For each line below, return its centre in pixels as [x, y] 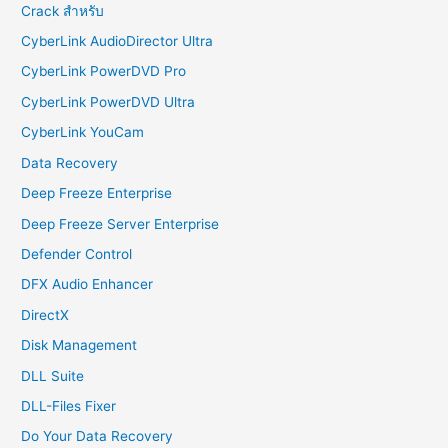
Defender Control [77, 253]
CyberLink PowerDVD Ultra [108, 101]
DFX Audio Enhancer [87, 284]
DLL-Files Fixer [69, 405]
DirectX [45, 314]
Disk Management [79, 345]
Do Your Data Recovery [97, 436]
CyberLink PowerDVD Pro [104, 71]
